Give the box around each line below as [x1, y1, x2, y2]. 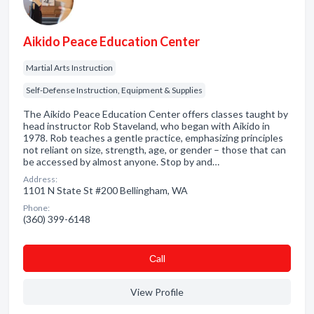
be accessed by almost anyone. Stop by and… [23, 156, 219, 168]
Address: [23, 174, 57, 184]
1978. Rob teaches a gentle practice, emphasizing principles [23, 132, 283, 144]
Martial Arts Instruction [26, 62, 113, 73]
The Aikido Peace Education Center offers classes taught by [23, 108, 288, 120]
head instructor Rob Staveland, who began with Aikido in [23, 120, 270, 132]
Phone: [23, 203, 50, 213]
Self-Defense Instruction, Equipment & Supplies [26, 85, 203, 95]
